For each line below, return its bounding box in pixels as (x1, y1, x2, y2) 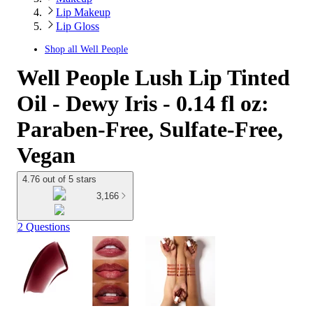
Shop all (45, 44, 80, 54)
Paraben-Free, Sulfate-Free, (17, 117, 283, 142)
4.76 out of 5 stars (22, 174, 96, 184)
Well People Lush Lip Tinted (17, 65, 290, 90)
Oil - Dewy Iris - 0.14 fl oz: (17, 91, 269, 116)
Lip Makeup (56, 6, 110, 18)
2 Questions (17, 221, 70, 233)
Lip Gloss (56, 20, 99, 32)
